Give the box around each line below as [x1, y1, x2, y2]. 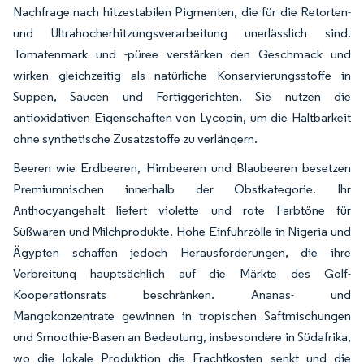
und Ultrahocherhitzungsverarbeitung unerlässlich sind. [13, 25, 351, 41]
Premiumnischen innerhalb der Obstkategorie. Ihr [13, 181, 351, 197]
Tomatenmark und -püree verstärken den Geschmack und [13, 46, 351, 62]
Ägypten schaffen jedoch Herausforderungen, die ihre [13, 245, 351, 260]
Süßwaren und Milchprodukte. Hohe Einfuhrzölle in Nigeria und [13, 223, 351, 239]
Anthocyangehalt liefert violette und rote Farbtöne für [13, 202, 351, 218]
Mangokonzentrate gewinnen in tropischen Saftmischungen [13, 308, 351, 323]
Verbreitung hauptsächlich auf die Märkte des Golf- [13, 266, 351, 281]
